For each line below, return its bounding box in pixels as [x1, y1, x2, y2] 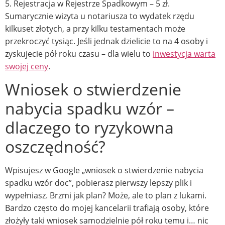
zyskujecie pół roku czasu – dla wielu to [5, 48, 153, 59]
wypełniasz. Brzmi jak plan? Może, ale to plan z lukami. [5, 190, 206, 201]
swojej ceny [5, 60, 48, 72]
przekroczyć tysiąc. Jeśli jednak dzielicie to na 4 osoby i [5, 35, 208, 47]
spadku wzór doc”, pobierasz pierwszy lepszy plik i [5, 177, 192, 189]
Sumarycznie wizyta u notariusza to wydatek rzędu [5, 10, 194, 22]
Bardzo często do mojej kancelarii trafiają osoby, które [5, 202, 209, 214]
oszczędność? [5, 136, 105, 158]
